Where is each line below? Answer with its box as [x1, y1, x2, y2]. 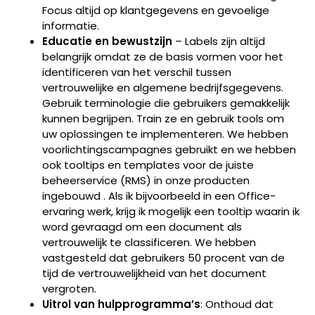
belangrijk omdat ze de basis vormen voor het [42, 49, 283, 64]
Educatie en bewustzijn [42, 33, 172, 49]
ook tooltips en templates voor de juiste [42, 157, 254, 172]
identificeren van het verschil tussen [42, 64, 231, 79]
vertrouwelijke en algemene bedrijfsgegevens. [42, 79, 283, 95]
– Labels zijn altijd [172, 33, 265, 49]
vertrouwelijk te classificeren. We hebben [42, 234, 256, 250]
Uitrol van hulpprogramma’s [42, 296, 200, 311]
